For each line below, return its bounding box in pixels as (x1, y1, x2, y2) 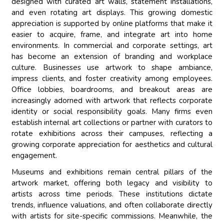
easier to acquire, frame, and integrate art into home (11, 29, 212, 40)
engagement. (11, 150, 57, 161)
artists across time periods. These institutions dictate (11, 189, 212, 199)
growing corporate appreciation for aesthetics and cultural (11, 139, 212, 150)
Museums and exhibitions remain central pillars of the (11, 167, 212, 177)
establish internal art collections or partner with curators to (11, 117, 212, 128)
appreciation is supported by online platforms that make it (11, 18, 212, 29)
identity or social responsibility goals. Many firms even (11, 106, 212, 117)
